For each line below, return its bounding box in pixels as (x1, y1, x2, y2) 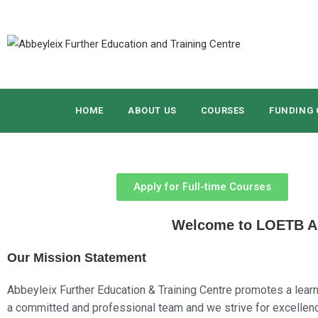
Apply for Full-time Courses (133, 180, 271, 193)
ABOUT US (127, 105, 177, 116)
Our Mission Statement (7, 251, 146, 265)
